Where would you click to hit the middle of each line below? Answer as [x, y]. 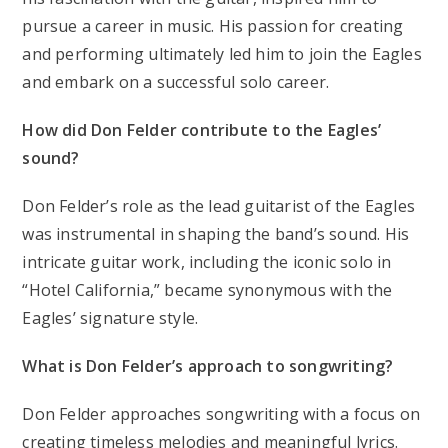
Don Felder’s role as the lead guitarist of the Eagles [219, 205]
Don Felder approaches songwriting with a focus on [221, 413]
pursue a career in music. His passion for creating [213, 25]
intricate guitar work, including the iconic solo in [207, 261]
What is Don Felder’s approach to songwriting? [208, 365]
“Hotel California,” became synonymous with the [207, 289]
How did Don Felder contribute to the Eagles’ [202, 129]
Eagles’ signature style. [110, 317]
